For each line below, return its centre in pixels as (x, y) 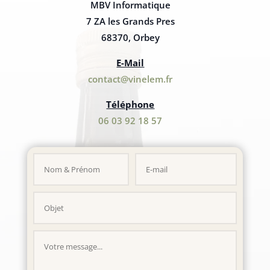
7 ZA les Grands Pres (130, 21)
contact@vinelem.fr (130, 79)
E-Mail (130, 62)
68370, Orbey (130, 37)
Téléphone (130, 104)
